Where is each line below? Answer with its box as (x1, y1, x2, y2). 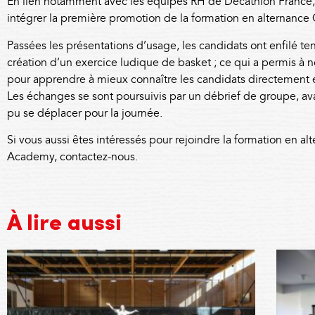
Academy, (7, 148, 60, 167)
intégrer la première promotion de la (7, 10, 191, 28)
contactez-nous (60, 148, 135, 167)
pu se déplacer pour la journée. (7, 104, 162, 122)
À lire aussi (7, 212, 122, 236)
